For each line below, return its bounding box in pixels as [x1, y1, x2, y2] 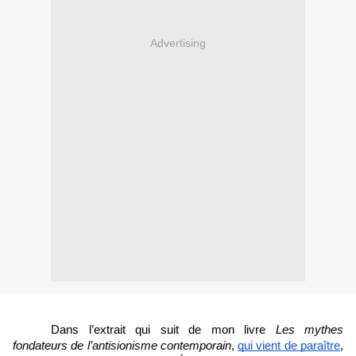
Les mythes [275, 323, 343, 337]
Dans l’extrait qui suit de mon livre [51, 323, 276, 337]
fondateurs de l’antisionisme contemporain [13, 339, 231, 353]
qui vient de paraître [238, 339, 341, 353]
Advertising [150, 36, 206, 49]
